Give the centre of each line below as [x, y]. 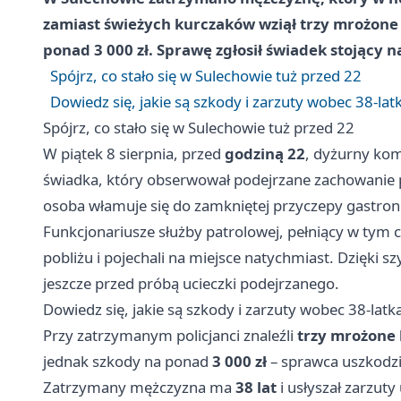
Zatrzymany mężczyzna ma [139, 387]
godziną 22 [265, 153]
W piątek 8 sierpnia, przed [134, 153]
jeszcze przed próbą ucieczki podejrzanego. [191, 283]
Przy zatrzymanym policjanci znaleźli [170, 335]
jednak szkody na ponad [128, 361]
